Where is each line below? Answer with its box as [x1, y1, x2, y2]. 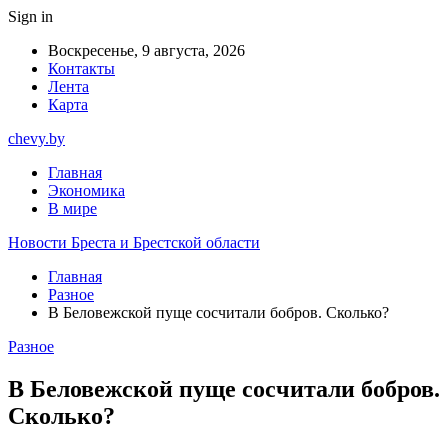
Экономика [48, 182, 125, 199]
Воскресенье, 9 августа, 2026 [48, 42, 245, 59]
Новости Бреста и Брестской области [8, 234, 260, 251]
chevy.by [8, 130, 65, 147]
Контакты [48, 60, 115, 77]
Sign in [8, 8, 53, 25]
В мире [48, 200, 97, 217]
